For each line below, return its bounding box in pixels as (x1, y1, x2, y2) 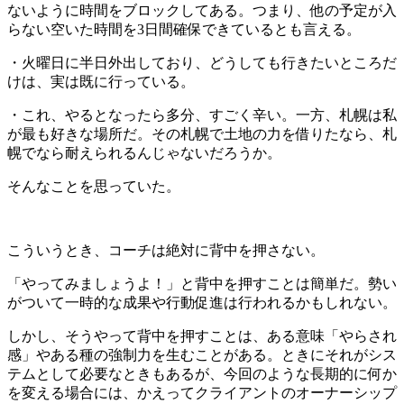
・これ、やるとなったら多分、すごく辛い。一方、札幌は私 (7, 106, 397, 123)
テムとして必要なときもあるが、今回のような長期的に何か (7, 365, 397, 381)
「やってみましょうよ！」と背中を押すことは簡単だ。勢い (7, 275, 397, 291)
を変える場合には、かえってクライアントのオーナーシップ (7, 384, 397, 400)
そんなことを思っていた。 (7, 178, 180, 194)
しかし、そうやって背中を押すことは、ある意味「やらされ (7, 327, 397, 344)
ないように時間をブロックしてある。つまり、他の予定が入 (7, 2, 397, 18)
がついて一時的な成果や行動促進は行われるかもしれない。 (7, 294, 397, 310)
